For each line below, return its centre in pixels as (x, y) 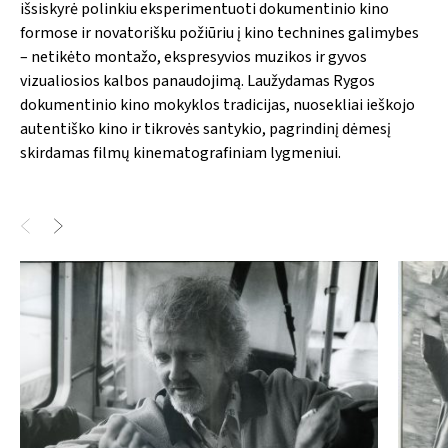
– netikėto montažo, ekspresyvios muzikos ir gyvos (193, 56)
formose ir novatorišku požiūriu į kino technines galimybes (219, 32)
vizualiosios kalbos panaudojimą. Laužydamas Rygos (197, 80)
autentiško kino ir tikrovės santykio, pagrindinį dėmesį (205, 128)
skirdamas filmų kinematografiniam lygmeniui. (180, 152)
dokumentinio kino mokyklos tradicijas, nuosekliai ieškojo (217, 104)
